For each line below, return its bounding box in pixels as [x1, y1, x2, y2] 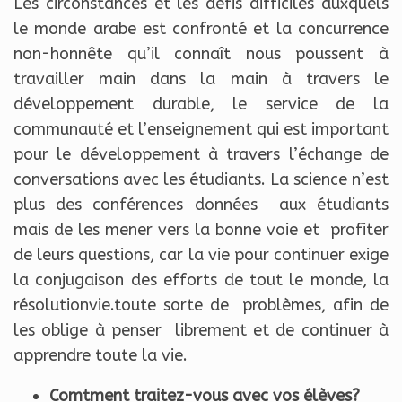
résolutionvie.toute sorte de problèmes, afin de [13, 295, 389, 316]
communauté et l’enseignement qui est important [13, 119, 389, 140]
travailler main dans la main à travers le [13, 69, 389, 90]
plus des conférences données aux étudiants [13, 195, 389, 215]
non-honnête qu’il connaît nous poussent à [13, 44, 389, 65]
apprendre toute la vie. [13, 345, 188, 366]
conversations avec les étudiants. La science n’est [13, 170, 389, 190]
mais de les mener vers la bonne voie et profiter [13, 220, 389, 240]
